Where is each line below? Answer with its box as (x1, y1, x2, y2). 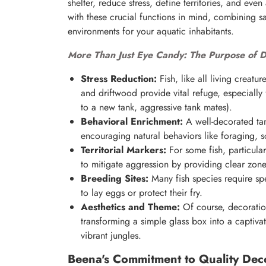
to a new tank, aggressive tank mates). (81, 100, 232, 115)
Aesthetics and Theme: (81, 200, 180, 214)
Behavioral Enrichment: (81, 115, 183, 129)
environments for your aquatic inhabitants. (68, 24, 234, 39)
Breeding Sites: (81, 172, 148, 186)
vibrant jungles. (81, 229, 141, 243)
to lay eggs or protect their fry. (81, 186, 202, 200)
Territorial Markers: (81, 143, 166, 157)
